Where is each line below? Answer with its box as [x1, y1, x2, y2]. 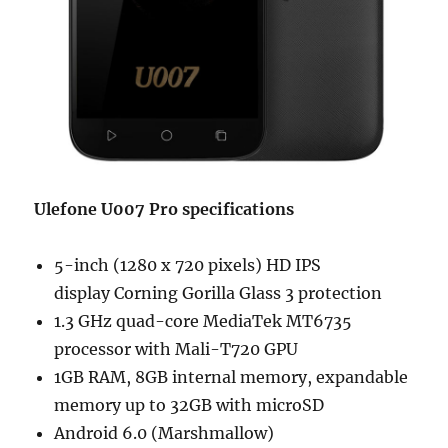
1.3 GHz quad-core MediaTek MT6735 [54, 311, 353, 332]
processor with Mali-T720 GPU [54, 339, 299, 360]
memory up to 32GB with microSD [54, 395, 325, 416]
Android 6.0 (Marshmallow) [54, 423, 275, 444]
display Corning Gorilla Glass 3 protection [54, 283, 383, 304]
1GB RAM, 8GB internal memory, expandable [54, 367, 409, 388]
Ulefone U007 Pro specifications [34, 199, 295, 220]
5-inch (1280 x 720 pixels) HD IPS [54, 255, 322, 276]
